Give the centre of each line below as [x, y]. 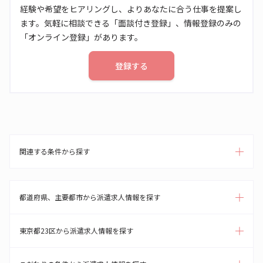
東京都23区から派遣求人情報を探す [76, 230]
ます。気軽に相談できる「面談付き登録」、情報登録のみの [131, 23]
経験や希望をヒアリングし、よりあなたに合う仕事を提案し [131, 9]
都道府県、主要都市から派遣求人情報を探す [90, 197]
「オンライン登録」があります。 [81, 37]
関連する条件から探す [55, 151]
